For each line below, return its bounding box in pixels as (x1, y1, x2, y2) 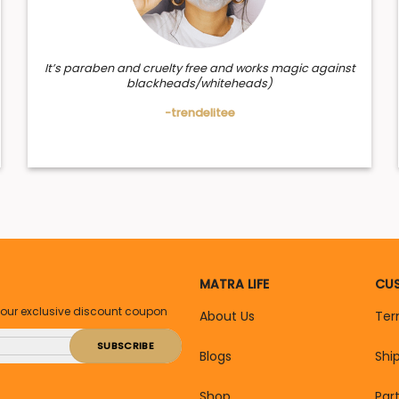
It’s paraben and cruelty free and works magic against (44, 61, 355, 77)
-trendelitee (164, 105, 235, 121)
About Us (199, 306, 255, 325)
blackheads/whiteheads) (126, 76, 273, 92)
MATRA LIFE (199, 274, 269, 293)
